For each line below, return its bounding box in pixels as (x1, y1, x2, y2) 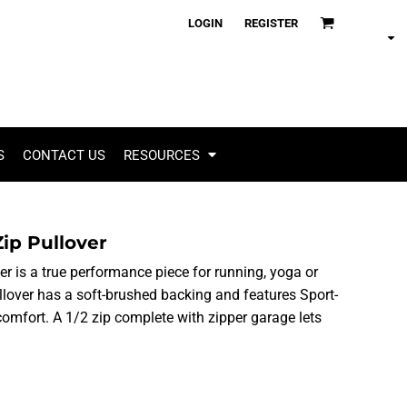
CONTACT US (22, 146, 105, 164)
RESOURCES (123, 146, 203, 164)
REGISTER (244, 15, 298, 30)
